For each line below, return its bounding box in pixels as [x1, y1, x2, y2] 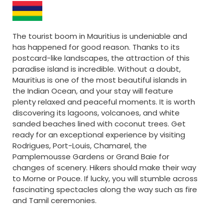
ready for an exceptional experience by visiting [12, 129, 185, 140]
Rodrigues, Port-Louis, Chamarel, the [12, 140, 147, 151]
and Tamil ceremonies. [12, 195, 97, 206]
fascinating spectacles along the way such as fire [12, 184, 197, 195]
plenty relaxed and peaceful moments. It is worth [12, 97, 195, 108]
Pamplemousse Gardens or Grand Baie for [12, 151, 169, 162]
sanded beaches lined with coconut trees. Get [12, 118, 186, 129]
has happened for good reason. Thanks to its [12, 42, 180, 53]
